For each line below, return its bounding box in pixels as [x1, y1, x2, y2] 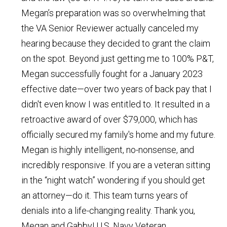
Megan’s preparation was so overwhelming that [21, 7, 206, 18]
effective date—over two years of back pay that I [21, 83, 212, 94]
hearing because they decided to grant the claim [21, 37, 211, 49]
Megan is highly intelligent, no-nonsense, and [21, 144, 195, 155]
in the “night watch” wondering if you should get [21, 174, 206, 185]
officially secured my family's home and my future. [21, 129, 216, 140]
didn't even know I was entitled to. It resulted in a [21, 98, 210, 109]
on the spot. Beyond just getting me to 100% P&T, [21, 53, 214, 64]
